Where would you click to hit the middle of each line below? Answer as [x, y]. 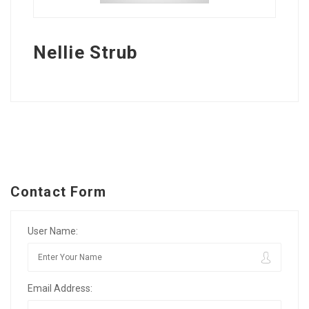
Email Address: [60, 288]
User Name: [53, 231]
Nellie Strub [86, 52]
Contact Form [59, 191]
